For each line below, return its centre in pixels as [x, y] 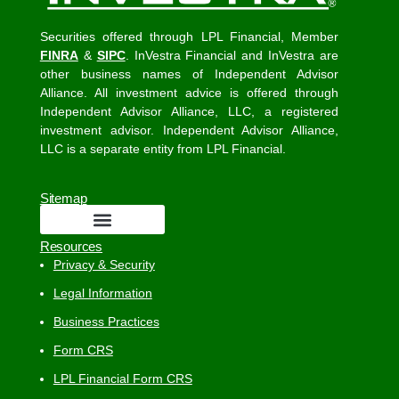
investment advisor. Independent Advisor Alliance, [189, 130]
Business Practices [106, 322]
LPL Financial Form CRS [122, 379]
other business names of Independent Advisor [189, 74]
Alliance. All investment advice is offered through [189, 93]
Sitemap [63, 199]
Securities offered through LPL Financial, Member [189, 37]
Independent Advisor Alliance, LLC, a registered [189, 112]
